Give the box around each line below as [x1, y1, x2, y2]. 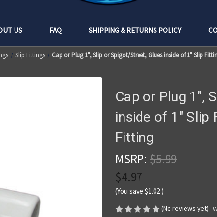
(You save [115, 186, 143, 196]
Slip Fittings [15, 50, 45, 59]
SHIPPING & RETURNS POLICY [89, 25, 181, 35]
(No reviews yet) [161, 203, 209, 213]
